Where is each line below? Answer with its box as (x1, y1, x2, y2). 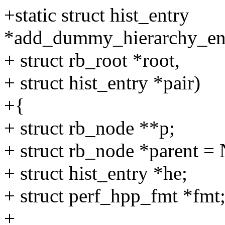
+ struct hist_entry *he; (4, 162, 187, 184)
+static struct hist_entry (4, 4, 189, 26)
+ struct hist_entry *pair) (4, 72, 200, 94)
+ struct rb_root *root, (4, 49, 180, 71)
